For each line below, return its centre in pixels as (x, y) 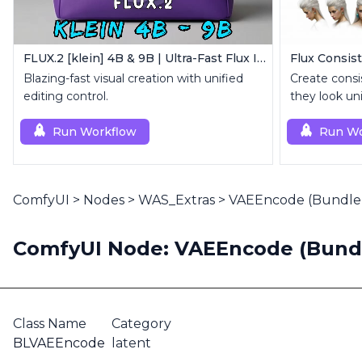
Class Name (50, 324)
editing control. (66, 96)
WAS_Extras (177, 200)
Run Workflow (95, 132)
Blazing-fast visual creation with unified (133, 78)
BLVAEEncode (59, 343)
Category (141, 324)
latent (131, 343)
